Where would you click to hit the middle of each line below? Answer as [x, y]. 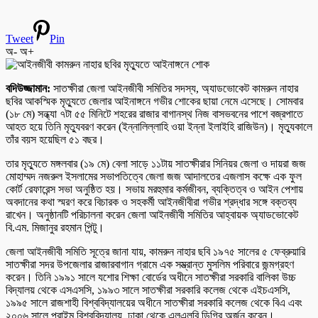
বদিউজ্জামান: [28, 88]
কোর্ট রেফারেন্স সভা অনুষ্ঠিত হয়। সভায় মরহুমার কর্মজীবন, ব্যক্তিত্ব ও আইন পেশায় [154, 189]
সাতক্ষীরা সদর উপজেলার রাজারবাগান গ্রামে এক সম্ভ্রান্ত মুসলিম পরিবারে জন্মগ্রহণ [150, 264]
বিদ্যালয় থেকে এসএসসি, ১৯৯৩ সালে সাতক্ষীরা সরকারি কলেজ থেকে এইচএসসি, [148, 290]
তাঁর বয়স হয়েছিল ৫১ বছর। [55, 139]
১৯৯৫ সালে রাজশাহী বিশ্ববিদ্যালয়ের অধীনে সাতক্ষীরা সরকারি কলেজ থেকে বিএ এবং [154, 302]
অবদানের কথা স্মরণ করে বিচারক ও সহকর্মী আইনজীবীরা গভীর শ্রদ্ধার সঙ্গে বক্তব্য [151, 202]
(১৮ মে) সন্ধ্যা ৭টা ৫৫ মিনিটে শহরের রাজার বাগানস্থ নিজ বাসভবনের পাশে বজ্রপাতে [154, 114]
